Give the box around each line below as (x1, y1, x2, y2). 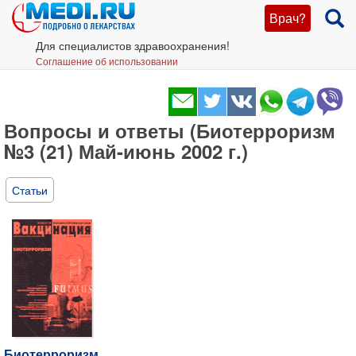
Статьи (12, 182, 48, 198)
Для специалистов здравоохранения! (36, 37, 230, 53)
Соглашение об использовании (36, 54, 178, 68)
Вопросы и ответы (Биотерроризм (4, 117, 335, 144)
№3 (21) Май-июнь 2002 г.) (4, 137, 248, 164)
